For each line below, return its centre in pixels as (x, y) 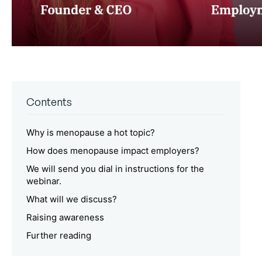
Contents (49, 102)
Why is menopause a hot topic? (91, 133)
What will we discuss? (72, 199)
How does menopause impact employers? (113, 151)
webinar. (44, 181)
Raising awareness (65, 218)
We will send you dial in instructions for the (115, 169)
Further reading (59, 236)
